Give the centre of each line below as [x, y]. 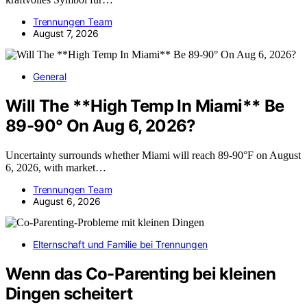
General [50, 77]
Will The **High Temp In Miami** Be [145, 106]
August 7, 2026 [66, 34]
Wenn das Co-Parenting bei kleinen [141, 273]
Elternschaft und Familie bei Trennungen [121, 244]
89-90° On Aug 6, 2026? [101, 126]
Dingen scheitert [69, 293]
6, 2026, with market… [56, 167]
